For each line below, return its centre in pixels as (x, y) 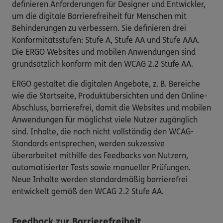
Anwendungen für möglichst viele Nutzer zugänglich (105, 119)
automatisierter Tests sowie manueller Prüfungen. (101, 167)
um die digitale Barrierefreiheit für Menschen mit (99, 16)
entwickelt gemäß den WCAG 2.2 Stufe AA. (88, 191)
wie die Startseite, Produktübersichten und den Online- (110, 96)
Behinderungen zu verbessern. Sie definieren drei (99, 28)
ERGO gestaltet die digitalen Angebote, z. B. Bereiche (106, 84)
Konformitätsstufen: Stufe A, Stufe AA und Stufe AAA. (106, 40)
